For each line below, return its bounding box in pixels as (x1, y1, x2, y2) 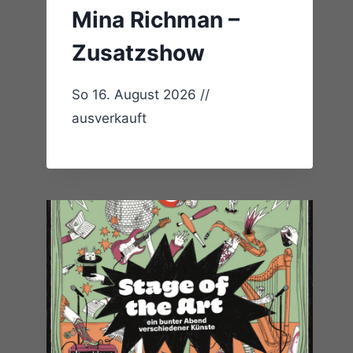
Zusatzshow (72, 39, 206, 67)
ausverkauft (72, 110, 147, 127)
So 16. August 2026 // (72, 87, 210, 103)
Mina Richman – (72, 6, 240, 34)
